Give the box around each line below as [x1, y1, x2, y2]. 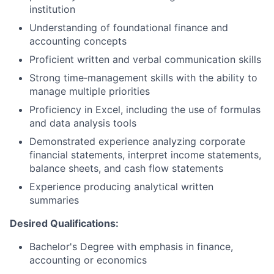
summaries [29, 194, 79, 206]
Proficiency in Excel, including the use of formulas [29, 103, 261, 116]
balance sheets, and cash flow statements [29, 162, 223, 174]
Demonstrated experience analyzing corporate [29, 135, 245, 147]
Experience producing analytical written [29, 180, 213, 193]
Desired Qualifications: [10, 217, 119, 229]
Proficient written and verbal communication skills [29, 53, 261, 65]
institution [29, 3, 75, 15]
